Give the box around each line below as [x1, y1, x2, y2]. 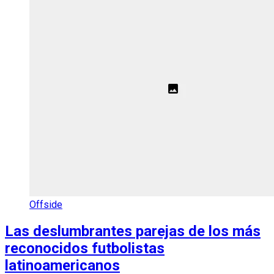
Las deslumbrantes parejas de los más [5, 222, 261, 240]
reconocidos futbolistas [5, 239, 165, 257]
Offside [29, 199, 62, 211]
